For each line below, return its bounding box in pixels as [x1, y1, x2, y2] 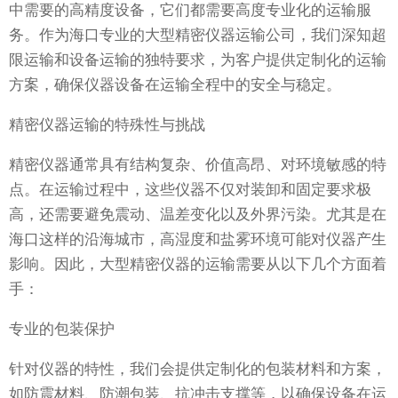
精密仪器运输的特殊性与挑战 [9, 116, 205, 134]
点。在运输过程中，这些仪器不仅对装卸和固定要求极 [9, 181, 371, 199]
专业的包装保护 [9, 321, 115, 338]
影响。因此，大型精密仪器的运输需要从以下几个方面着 [9, 256, 386, 274]
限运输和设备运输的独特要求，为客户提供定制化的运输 [9, 52, 386, 69]
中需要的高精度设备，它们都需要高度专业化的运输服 [9, 2, 371, 20]
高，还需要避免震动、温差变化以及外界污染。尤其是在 [9, 206, 386, 224]
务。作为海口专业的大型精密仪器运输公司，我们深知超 [9, 27, 386, 44]
